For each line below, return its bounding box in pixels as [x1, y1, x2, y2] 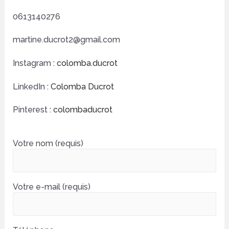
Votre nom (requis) [12, 138, 83, 148]
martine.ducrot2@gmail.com [12, 35, 120, 45]
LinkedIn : [12, 81, 51, 91]
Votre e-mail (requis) [12, 181, 90, 192]
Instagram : [12, 58, 57, 68]
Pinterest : [12, 105, 53, 115]
